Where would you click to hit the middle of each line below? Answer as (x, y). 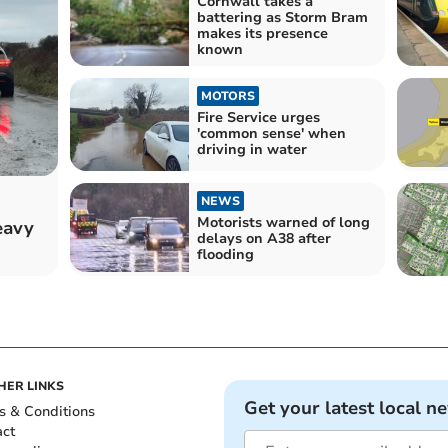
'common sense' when (271, 133)
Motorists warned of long (283, 223)
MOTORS (227, 95)
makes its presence (262, 33)
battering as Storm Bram (282, 17)
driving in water (251, 149)
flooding (225, 255)
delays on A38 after (263, 239)
